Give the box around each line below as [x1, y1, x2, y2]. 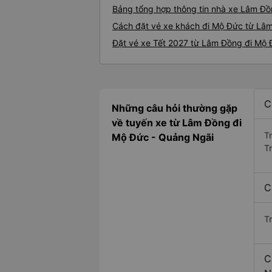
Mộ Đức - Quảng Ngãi [112, 131, 214, 144]
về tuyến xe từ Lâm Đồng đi [112, 117, 242, 129]
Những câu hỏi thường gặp [112, 102, 237, 115]
